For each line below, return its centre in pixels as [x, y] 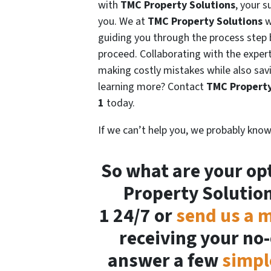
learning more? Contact [152, 87]
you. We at [123, 22]
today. [121, 103]
